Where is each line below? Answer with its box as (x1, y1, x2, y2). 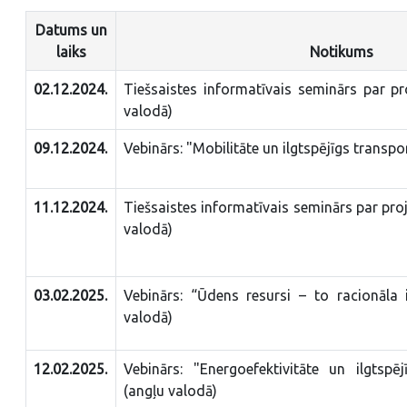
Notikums (310, 43, 373, 60)
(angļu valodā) (124, 382, 217, 399)
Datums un (35, 21, 107, 38)
